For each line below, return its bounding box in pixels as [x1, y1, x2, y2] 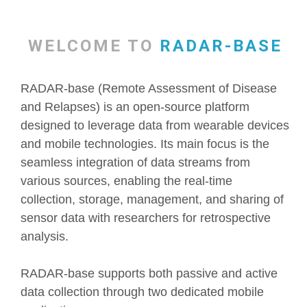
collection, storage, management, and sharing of [21, 193, 284, 206]
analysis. [21, 230, 69, 243]
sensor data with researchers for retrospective [21, 211, 271, 225]
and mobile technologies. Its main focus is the [21, 137, 269, 151]
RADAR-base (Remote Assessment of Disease [21, 82, 277, 95]
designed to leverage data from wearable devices [21, 119, 289, 132]
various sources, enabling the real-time [21, 174, 232, 188]
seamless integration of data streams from [21, 156, 250, 169]
